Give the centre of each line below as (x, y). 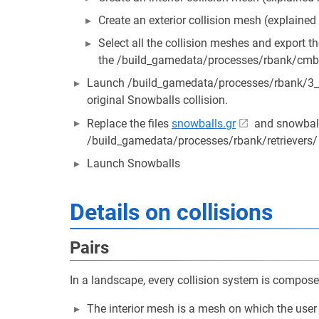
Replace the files (129, 124)
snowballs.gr (204, 124)
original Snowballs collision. (157, 100)
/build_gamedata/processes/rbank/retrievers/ (202, 141)
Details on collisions (171, 212)
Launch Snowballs (134, 163)
